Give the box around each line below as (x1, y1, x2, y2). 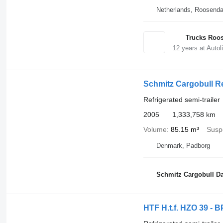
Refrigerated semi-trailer (143, 96, 220, 104)
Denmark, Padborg (156, 142, 210, 150)
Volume (143, 125, 167, 134)
